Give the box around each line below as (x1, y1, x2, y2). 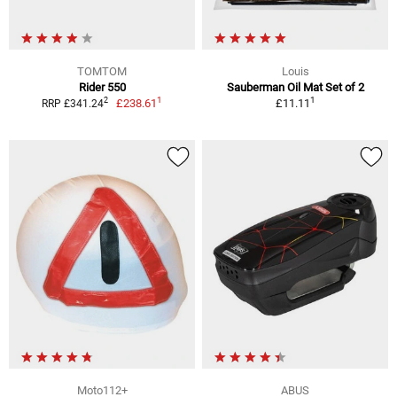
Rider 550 (78, 80, 126, 94)
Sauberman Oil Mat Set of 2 (226, 80, 364, 94)
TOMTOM (77, 64, 127, 78)
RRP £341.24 (41, 97, 104, 110)
